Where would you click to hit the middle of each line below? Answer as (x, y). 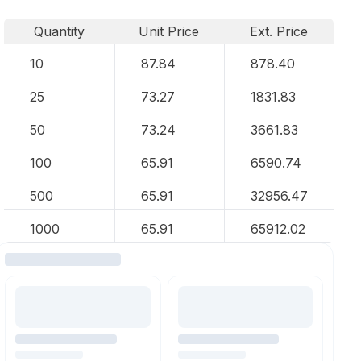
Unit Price (169, 31)
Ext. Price (279, 31)
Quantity (59, 31)
